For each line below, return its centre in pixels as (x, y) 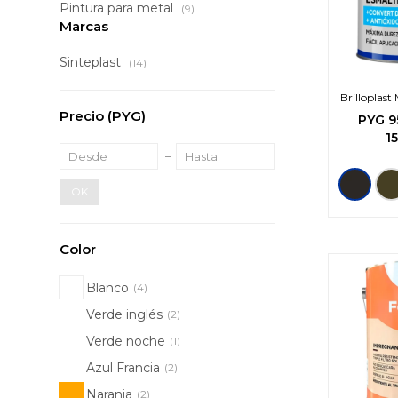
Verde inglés (125, 314)
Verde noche (126, 341)
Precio (84, 116)
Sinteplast (92, 62)
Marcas (84, 26)
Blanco (108, 287)
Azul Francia (123, 367)
